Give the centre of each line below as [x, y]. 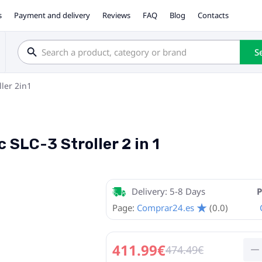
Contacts [213, 15]
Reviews [117, 15]
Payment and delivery [52, 15]
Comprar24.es [166, 208]
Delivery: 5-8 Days [168, 191]
